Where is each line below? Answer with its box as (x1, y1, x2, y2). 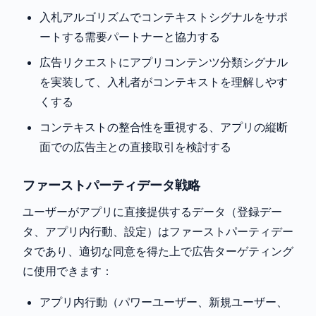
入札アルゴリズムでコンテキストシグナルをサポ (39, 10, 288, 25)
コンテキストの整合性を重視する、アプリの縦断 (39, 120, 288, 135)
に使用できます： (23, 264, 113, 279)
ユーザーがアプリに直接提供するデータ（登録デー (23, 205, 282, 219)
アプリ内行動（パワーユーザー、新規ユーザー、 (39, 295, 288, 310)
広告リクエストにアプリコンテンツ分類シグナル (39, 55, 288, 70)
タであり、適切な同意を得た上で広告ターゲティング (23, 244, 293, 259)
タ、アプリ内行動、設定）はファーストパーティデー (23, 224, 293, 239)
